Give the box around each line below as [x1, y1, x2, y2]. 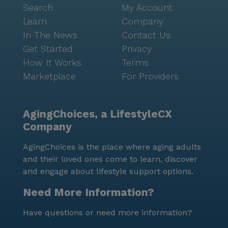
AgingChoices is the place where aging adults [23, 141, 201, 152]
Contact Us [122, 29, 170, 40]
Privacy [122, 43, 152, 54]
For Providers [122, 70, 179, 81]
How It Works [23, 56, 81, 68]
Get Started [23, 43, 73, 54]
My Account [122, 2, 173, 13]
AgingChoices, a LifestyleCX [23, 107, 172, 120]
